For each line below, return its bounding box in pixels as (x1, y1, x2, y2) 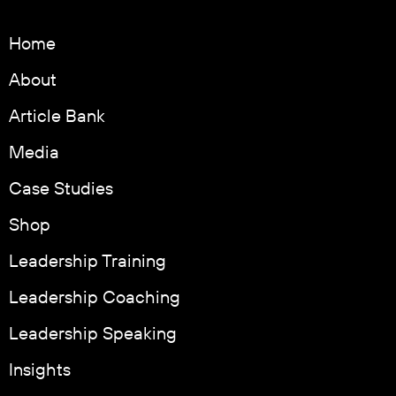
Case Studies (9, 179, 113, 201)
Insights (9, 360, 71, 382)
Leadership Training (9, 251, 166, 273)
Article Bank (9, 106, 105, 128)
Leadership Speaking (9, 324, 177, 346)
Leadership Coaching (9, 287, 180, 309)
